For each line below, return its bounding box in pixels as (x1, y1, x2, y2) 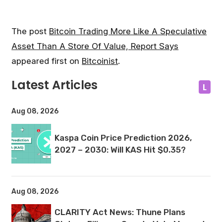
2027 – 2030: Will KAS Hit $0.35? (54, 144, 186, 155)
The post (11, 26, 50, 36)
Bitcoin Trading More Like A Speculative (49, 26, 207, 36)
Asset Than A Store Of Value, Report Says (11, 41, 179, 51)
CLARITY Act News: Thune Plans (54, 207, 185, 217)
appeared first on (11, 55, 82, 66)
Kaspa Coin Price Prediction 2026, (54, 132, 192, 143)
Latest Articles (11, 76, 98, 93)
